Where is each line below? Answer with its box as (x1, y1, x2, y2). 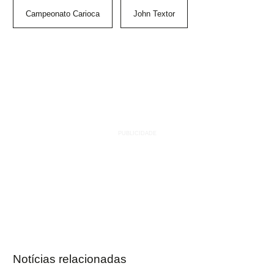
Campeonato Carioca (26, 9, 100, 19)
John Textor (133, 9, 175, 19)
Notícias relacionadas (13, 253, 127, 266)
